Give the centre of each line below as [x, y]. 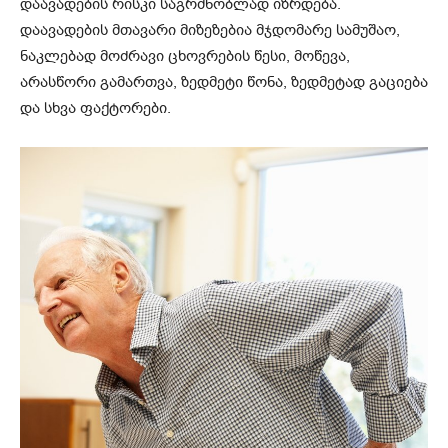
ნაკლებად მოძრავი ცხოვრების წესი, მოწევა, [185, 55]
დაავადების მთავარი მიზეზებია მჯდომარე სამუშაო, [210, 29]
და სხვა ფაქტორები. [95, 107]
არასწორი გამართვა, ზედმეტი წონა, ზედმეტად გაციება [224, 81]
